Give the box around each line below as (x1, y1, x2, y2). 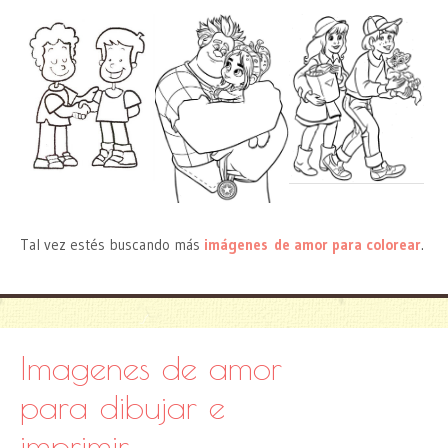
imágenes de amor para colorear (204, 234, 421, 254)
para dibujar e (20, 386, 225, 426)
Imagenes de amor (20, 347, 282, 387)
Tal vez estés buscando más (20, 234, 204, 254)
